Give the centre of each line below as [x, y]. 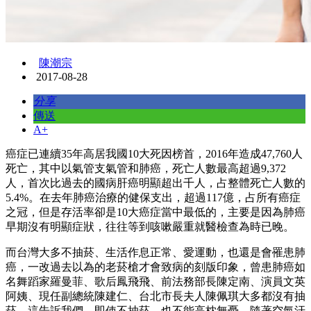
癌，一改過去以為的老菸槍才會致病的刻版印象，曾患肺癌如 [155, 267]
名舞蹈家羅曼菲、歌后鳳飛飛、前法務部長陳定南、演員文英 [155, 282]
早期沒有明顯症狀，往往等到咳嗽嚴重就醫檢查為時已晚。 [150, 227]
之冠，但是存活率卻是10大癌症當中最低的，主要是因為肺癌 [155, 212]
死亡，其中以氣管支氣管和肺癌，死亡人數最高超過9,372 [146, 169]
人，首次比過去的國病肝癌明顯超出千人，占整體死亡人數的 [155, 183]
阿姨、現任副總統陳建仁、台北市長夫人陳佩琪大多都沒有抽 [155, 296]
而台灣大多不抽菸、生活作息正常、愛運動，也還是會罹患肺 [155, 253]
